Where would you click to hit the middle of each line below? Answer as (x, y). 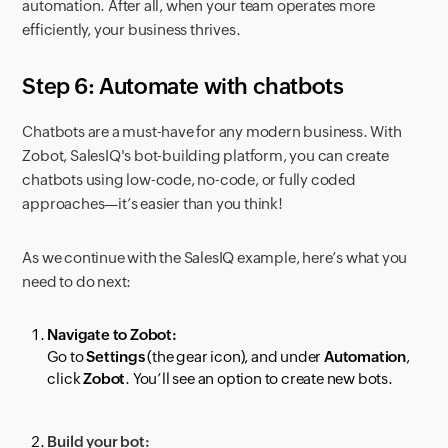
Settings (115, 357)
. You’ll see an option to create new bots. (259, 379)
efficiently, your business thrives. (131, 30)
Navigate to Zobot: (112, 335)
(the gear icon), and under (234, 357)
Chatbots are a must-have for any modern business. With (212, 132)
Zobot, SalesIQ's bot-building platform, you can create (205, 156)
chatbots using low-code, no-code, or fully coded (189, 180)
